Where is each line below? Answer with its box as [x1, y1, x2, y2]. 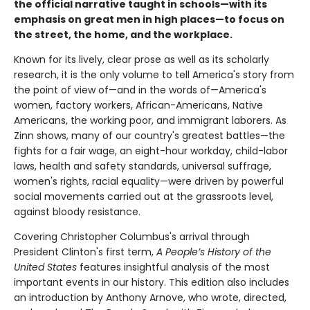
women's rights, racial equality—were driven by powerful [14, 174, 284, 189]
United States [14, 260, 77, 275]
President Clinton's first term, [14, 245, 156, 259]
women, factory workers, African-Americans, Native [14, 98, 263, 113]
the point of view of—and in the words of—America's [14, 83, 266, 98]
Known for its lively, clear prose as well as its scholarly [14, 53, 269, 67]
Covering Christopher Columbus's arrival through [14, 230, 250, 244]
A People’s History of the [156, 245, 271, 259]
